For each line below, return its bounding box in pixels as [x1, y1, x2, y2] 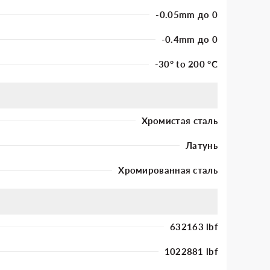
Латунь [186, 139, 218, 151]
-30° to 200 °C [154, 58, 218, 69]
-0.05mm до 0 [155, 8, 218, 20]
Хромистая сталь [141, 115, 218, 126]
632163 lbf [170, 221, 218, 232]
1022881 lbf [164, 245, 218, 257]
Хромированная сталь [118, 164, 218, 175]
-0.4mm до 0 [161, 33, 218, 45]
